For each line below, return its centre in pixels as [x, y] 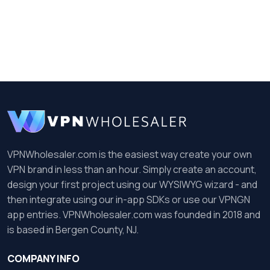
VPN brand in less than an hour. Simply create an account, [132, 169]
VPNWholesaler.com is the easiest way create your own [130, 154]
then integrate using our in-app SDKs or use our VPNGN [129, 199]
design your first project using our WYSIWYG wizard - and [132, 184]
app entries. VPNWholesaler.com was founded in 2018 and [134, 215]
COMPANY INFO [43, 259]
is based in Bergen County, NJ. [73, 230]
